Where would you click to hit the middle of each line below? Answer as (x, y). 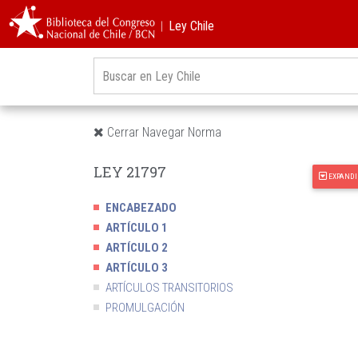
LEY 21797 (130, 172)
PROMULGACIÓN (145, 308)
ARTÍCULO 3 (137, 268)
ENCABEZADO (141, 208)
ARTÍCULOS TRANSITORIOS (169, 288)
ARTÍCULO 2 (137, 248)
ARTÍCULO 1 (137, 228)
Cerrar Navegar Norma (163, 132)
